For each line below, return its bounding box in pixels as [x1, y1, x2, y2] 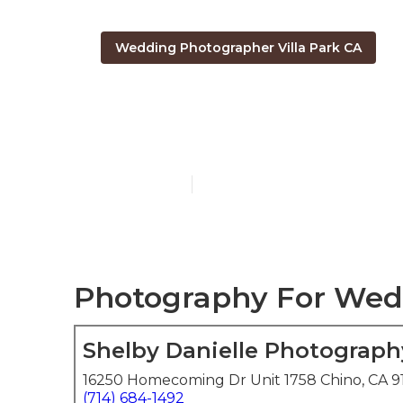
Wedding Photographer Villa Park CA [115, 39, 362, 56]
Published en [101, 176, 183, 193]
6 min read [201, 176, 268, 193]
